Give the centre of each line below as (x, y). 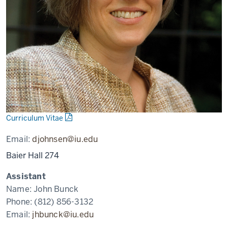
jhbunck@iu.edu (63, 215)
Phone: (20, 202)
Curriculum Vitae (35, 118)
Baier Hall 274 (33, 155)
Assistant (26, 176)
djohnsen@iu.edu (65, 139)
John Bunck (56, 189)
